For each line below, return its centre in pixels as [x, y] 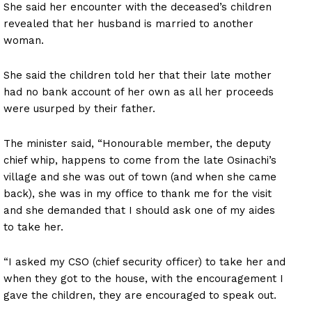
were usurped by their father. [79, 108]
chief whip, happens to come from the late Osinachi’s [140, 160]
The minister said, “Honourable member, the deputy [137, 143]
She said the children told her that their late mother [138, 75]
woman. [24, 40]
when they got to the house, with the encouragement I [143, 278]
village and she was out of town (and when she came [140, 177]
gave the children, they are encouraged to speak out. [140, 295]
